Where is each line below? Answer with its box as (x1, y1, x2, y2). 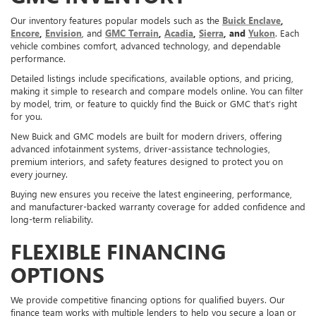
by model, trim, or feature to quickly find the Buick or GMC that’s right (11, 97, 297, 109)
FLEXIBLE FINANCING (11, 236, 226, 265)
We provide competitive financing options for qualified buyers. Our (11, 293, 285, 305)
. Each (275, 26, 299, 39)
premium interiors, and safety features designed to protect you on (11, 154, 283, 167)
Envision (45, 26, 82, 39)
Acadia (164, 26, 193, 39)
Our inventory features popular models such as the (11, 13, 222, 26)
